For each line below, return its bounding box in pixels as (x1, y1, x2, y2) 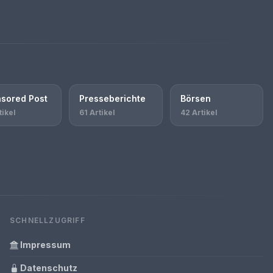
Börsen (180, 93, 211, 104)
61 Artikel (79, 108, 115, 117)
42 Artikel (180, 108, 218, 117)
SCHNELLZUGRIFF (10, 216, 85, 225)
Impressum (18, 239, 71, 250)
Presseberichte (79, 93, 146, 104)
